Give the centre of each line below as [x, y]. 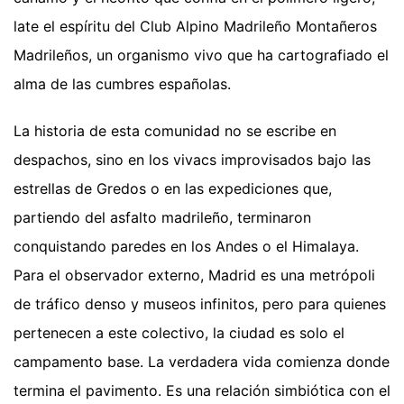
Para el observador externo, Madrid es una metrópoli [194, 275]
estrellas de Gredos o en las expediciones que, [173, 189]
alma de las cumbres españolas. [122, 84]
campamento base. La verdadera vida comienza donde [202, 362]
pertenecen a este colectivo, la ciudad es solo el [179, 333]
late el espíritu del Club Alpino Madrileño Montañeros [195, 27]
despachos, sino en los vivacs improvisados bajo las [192, 160]
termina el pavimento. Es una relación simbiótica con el [202, 391]
